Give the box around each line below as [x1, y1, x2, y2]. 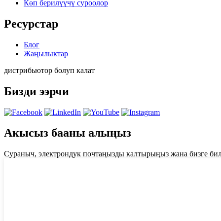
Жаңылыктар [24, 49, 68, 58]
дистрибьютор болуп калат [4, 66, 95, 74]
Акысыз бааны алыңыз [4, 126, 131, 140]
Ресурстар [4, 17, 58, 30]
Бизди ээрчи [4, 84, 69, 98]
